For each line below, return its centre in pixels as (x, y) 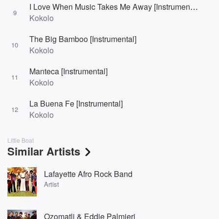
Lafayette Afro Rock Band (88, 174)
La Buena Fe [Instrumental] (76, 103)
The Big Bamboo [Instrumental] (83, 39)
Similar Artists (44, 151)
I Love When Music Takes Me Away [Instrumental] (194, 7)
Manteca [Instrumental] (68, 71)
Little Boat (21, 140)
